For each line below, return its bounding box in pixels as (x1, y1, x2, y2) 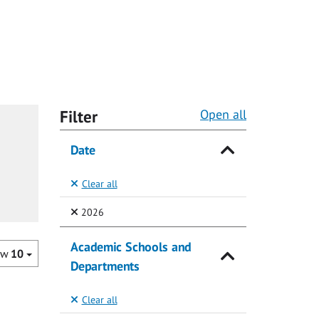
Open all (200, 106, 246, 123)
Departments (70, 258, 140, 275)
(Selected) (103, 204, 145, 218)
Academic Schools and (70, 239, 191, 256)
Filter (59, 106, 98, 127)
